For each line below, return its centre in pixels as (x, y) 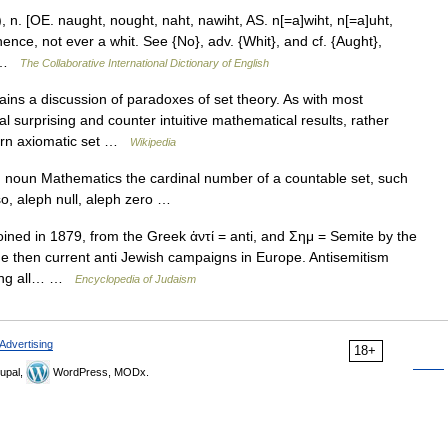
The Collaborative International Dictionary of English (144, 63)
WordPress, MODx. (99, 372)
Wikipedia (153, 142)
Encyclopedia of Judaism (135, 279)
